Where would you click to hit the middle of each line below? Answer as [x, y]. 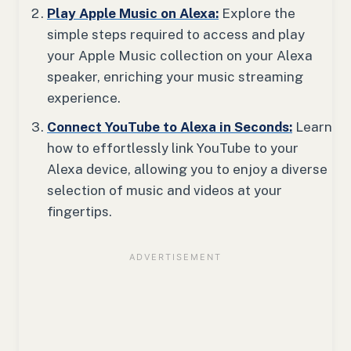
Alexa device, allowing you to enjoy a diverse [187, 169]
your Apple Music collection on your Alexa [180, 55]
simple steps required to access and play [176, 34]
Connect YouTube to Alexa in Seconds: [170, 127]
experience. [84, 98]
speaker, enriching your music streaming [175, 76]
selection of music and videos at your [165, 190]
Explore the [257, 13]
